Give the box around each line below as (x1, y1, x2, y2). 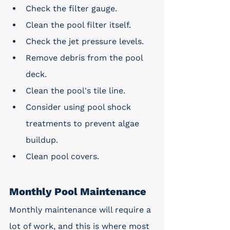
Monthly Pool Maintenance (9, 185, 146, 198)
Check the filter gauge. (26, 4, 117, 13)
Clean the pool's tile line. (26, 86, 125, 95)
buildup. (26, 135, 58, 145)
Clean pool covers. (26, 151, 99, 161)
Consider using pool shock (26, 102, 133, 112)
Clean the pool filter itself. (26, 20, 131, 30)
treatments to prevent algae (26, 119, 142, 128)
